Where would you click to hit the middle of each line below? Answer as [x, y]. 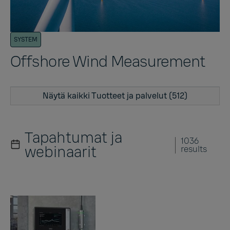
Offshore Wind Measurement [108, 61]
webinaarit [61, 152]
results [194, 149]
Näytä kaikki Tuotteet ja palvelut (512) [115, 96]
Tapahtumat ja [74, 138]
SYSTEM [26, 39]
